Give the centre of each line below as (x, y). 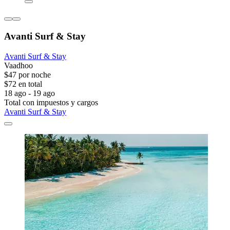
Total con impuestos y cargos (51, 102)
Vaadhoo (18, 65)
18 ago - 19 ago (30, 93)
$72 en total (23, 84)
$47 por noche (27, 74)
